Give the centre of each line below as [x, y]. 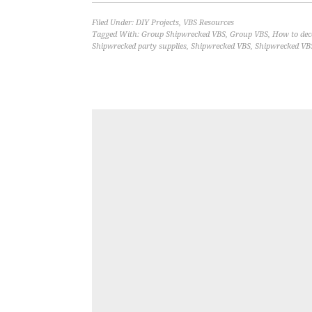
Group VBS [249, 35]
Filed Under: [114, 23]
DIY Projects [157, 23]
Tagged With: [117, 35]
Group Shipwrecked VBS [184, 35]
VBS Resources [209, 23]
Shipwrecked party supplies [139, 47]
